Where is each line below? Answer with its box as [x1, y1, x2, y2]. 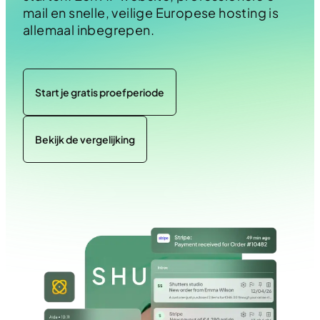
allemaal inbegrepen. [23, 21, 154, 38]
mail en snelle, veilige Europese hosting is [23, 4, 279, 21]
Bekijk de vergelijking [35, 132, 135, 146]
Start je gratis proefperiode [35, 85, 164, 99]
